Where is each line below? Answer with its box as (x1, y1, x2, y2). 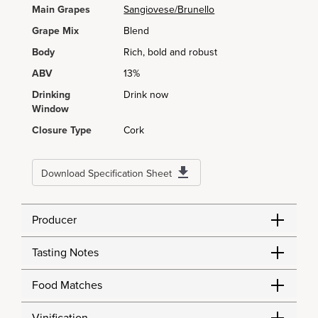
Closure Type (32, 124, 92, 136)
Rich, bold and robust (124, 46, 218, 58)
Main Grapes (32, 4, 90, 16)
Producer (32, 213, 77, 227)
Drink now (124, 89, 169, 101)
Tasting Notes (32, 246, 99, 260)
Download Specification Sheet (41, 168, 172, 180)
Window (32, 103, 69, 115)
